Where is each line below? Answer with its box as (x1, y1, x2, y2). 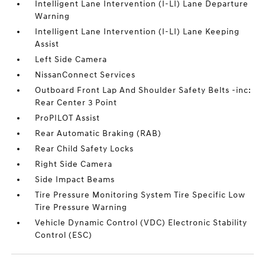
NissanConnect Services (35, 70, 136, 80)
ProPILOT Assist (35, 113, 101, 124)
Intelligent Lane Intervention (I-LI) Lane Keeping (35, 27, 240, 37)
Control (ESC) (35, 230, 93, 241)
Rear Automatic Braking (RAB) (35, 128, 162, 139)
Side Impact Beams (35, 174, 115, 185)
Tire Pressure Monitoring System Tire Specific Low (35, 190, 246, 201)
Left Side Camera (35, 54, 108, 65)
